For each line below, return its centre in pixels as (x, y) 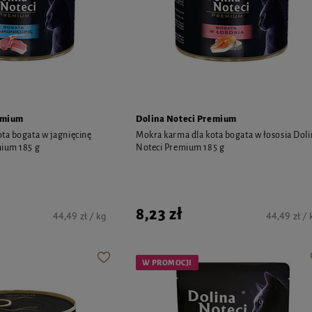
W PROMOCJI (167, 262)
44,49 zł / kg (80, 216)
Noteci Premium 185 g (180, 147)
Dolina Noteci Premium (186, 119)
